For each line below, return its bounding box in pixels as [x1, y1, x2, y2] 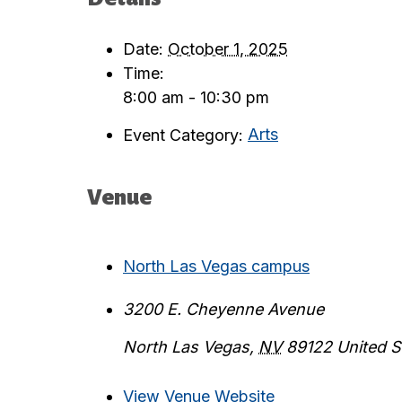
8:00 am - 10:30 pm [123, 87, 269, 107]
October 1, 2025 [168, 39, 288, 58]
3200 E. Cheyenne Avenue [123, 299, 324, 319]
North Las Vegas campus [123, 257, 310, 276]
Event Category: [123, 125, 243, 144]
